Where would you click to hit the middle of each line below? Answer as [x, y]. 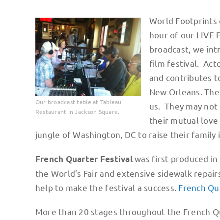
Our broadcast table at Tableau [78, 101]
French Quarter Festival [85, 159]
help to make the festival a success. [107, 188]
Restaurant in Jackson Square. [77, 111]
